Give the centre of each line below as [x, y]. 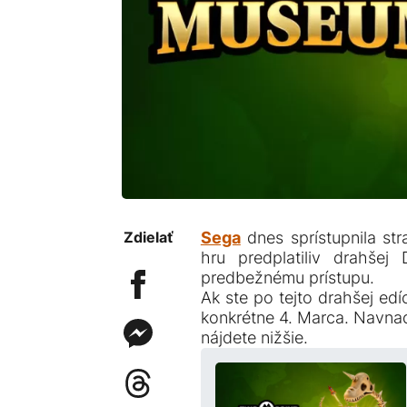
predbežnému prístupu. [287, 278]
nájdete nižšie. [254, 338]
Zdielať [148, 238]
